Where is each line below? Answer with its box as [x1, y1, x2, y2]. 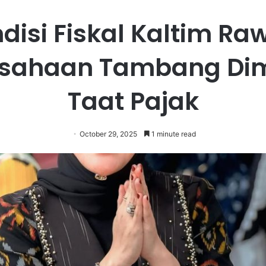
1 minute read [149, 129, 196, 138]
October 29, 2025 [79, 129, 137, 138]
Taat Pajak [67, 84, 199, 118]
